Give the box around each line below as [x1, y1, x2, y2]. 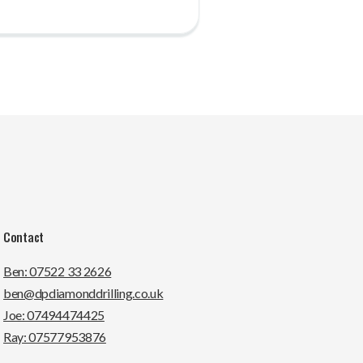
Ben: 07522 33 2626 [3, 263, 112, 280]
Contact [3, 228, 44, 246]
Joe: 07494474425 [3, 307, 105, 323]
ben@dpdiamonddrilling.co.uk [3, 285, 164, 301]
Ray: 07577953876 [3, 329, 106, 345]
